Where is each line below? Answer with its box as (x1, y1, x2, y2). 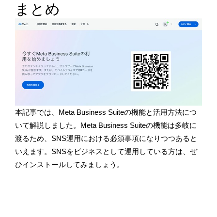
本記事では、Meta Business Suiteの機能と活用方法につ (15, 108, 197, 116)
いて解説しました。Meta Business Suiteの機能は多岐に (15, 121, 197, 129)
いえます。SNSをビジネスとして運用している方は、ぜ (15, 147, 197, 155)
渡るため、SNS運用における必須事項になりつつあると (15, 134, 197, 142)
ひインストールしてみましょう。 (15, 160, 124, 169)
